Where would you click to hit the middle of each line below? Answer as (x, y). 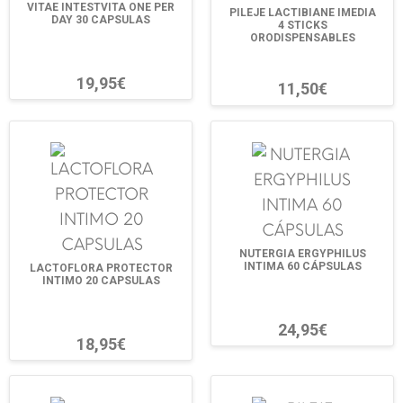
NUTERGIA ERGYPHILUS (302, 253)
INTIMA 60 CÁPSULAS (302, 266)
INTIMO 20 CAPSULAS (101, 280)
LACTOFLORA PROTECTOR (101, 268)
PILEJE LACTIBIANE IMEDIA (302, 13)
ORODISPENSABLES (302, 38)
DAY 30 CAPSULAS (101, 19)
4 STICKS (302, 26)
